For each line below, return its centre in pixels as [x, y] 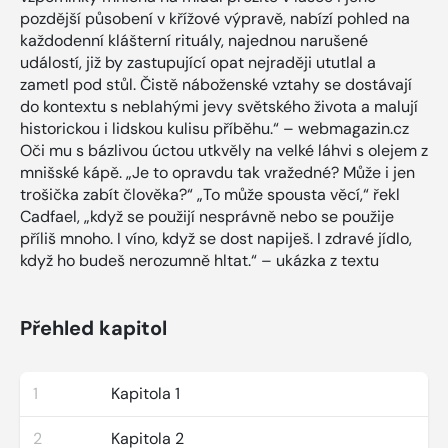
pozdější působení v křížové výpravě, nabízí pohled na [215, 18]
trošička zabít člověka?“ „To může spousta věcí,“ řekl [210, 194]
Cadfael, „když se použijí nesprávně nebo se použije [207, 216]
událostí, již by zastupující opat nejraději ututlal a [198, 62]
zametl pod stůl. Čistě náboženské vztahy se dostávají [216, 84]
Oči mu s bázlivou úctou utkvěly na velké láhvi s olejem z [224, 150]
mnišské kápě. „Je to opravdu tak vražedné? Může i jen [217, 172]
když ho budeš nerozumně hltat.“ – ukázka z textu [199, 260]
